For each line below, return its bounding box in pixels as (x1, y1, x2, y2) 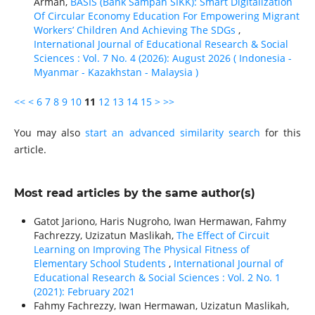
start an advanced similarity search (85, 126, 260, 140)
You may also (13, 126, 86, 140)
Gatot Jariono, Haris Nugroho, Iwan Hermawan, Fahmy (33, 214, 286, 229)
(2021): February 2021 (33, 285, 135, 299)
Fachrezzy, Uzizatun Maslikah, (33, 229, 176, 243)
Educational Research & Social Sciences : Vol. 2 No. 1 (33, 271, 281, 285)
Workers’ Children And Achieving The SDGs (33, 23, 238, 37)
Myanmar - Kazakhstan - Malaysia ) (33, 65, 198, 79)
